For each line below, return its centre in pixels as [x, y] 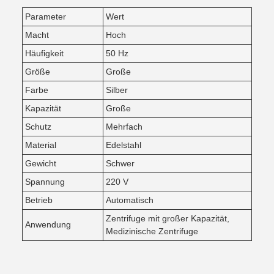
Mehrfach [124, 127]
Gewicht [41, 163]
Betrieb [39, 200]
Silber [117, 90]
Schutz [38, 127]
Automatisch [130, 200]
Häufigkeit [44, 53]
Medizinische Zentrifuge [152, 231]
